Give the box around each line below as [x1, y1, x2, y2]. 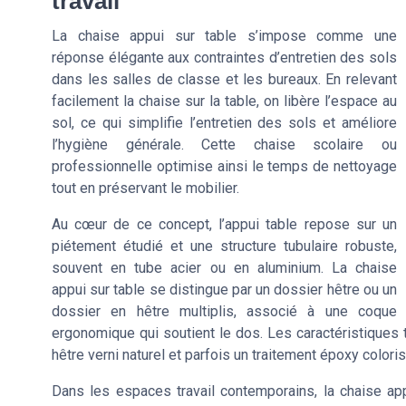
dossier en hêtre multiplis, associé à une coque [52, 302, 397, 320]
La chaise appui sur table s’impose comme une [52, 26, 397, 44]
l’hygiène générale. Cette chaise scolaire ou [52, 135, 397, 153]
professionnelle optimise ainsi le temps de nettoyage [52, 157, 397, 175]
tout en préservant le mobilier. [52, 179, 239, 197]
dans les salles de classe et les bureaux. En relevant [52, 70, 397, 88]
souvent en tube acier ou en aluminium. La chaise [52, 258, 397, 276]
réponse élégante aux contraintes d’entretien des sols [52, 48, 397, 66]
